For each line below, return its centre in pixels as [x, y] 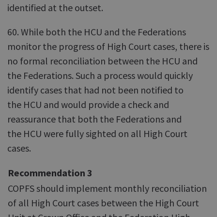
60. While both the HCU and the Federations [97, 32]
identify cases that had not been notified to [95, 90]
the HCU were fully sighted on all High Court [97, 133]
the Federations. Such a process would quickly [100, 75]
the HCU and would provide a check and [88, 104]
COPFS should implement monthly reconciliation [107, 188]
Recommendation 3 [50, 173]
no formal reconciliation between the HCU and [102, 61]
